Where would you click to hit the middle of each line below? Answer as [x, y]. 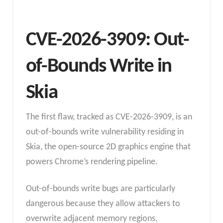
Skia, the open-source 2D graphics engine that [108, 147]
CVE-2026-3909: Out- [107, 40]
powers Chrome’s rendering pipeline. [92, 162]
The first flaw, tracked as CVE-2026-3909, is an [109, 117]
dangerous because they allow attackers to [103, 204]
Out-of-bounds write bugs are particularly [100, 189]
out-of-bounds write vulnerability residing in [105, 132]
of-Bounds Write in [99, 66]
